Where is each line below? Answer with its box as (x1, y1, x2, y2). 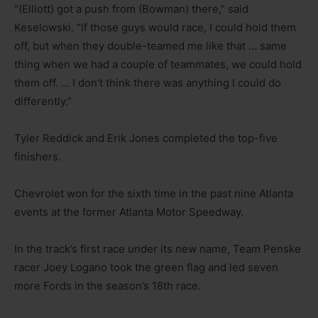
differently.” (14, 94, 72, 108)
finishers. (14, 149, 61, 163)
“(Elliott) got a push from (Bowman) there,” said (14, 1, 248, 16)
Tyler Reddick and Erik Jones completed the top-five (14, 131, 278, 145)
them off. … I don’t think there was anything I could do (14, 75, 281, 89)
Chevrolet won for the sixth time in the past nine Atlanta (14, 186, 293, 200)
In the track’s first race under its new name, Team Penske (14, 241, 301, 256)
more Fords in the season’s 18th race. (14, 278, 201, 292)
